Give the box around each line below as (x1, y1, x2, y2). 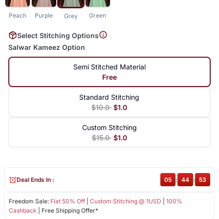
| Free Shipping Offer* (36, 207, 98, 215)
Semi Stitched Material (73, 63, 146, 71)
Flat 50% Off (50, 197, 85, 205)
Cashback (8, 207, 37, 215)
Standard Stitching (79, 93, 140, 102)
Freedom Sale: (8, 197, 50, 205)
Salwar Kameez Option (8, 43, 85, 52)
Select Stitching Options (17, 31, 99, 40)
